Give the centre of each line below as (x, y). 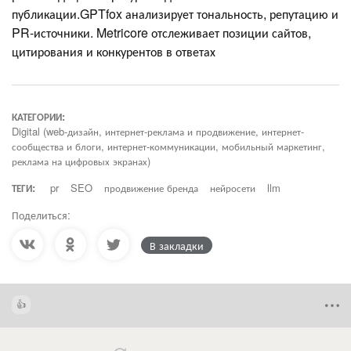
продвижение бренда (151, 188)
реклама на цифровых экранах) (81, 161)
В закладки (177, 246)
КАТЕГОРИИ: (38, 117)
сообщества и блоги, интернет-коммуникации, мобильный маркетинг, (168, 147)
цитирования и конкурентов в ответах (115, 52)
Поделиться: (41, 215)
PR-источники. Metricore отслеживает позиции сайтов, (161, 33)
